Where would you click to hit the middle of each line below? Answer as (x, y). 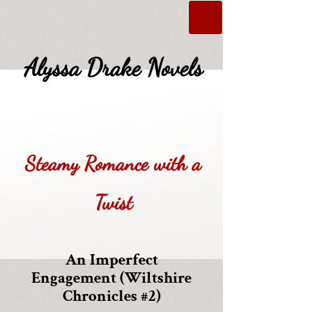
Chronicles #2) (111, 296)
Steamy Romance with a (113, 163)
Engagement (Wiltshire (111, 278)
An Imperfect (111, 260)
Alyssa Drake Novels (113, 68)
